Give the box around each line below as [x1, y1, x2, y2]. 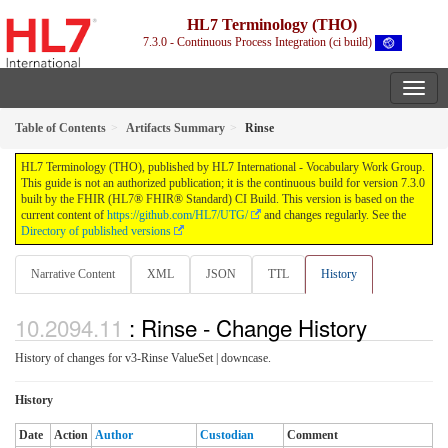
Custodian [200, 427, 254, 442]
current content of [21, 208, 107, 223]
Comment [287, 427, 338, 442]
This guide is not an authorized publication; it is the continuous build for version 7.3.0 [21, 176, 425, 191]
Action [54, 427, 88, 442]
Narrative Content [31, 267, 115, 282]
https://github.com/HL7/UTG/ [107, 208, 248, 223]
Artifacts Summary [126, 121, 225, 136]
